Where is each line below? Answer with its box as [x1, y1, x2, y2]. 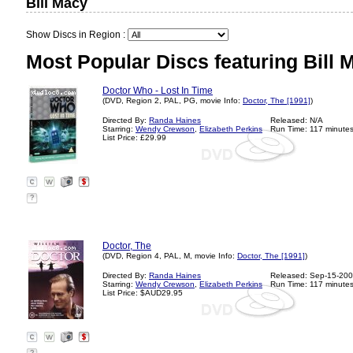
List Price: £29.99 [102, 133, 166, 142]
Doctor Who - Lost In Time [102, 85, 213, 96]
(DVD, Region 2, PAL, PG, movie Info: [102, 96, 243, 105]
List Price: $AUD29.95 [102, 288, 183, 297]
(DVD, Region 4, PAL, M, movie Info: [102, 251, 237, 260]
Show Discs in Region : [26, 29, 128, 40]
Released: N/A [270, 116, 323, 124]
